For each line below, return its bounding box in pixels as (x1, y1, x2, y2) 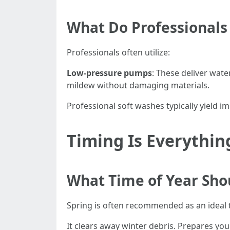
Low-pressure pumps (67, 67, 152, 79)
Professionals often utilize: (67, 47, 170, 58)
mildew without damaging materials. (67, 80, 209, 91)
